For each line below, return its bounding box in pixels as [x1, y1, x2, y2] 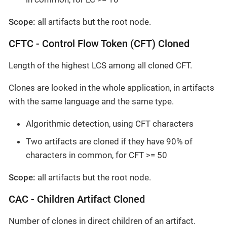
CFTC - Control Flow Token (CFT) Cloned [9, 37, 190, 50]
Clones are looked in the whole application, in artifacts [9, 82, 214, 93]
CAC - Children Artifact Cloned [9, 194, 145, 206]
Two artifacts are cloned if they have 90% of [26, 136, 193, 147]
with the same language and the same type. [9, 96, 174, 106]
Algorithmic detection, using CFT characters [26, 118, 194, 129]
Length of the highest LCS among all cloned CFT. [9, 60, 192, 70]
